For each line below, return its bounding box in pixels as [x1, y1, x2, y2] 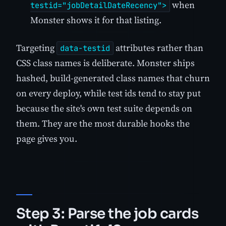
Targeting [16, 41, 56, 54]
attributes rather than [114, 41, 203, 54]
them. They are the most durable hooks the [16, 117, 190, 130]
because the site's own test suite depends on [16, 101, 192, 115]
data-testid [60, 42, 110, 53]
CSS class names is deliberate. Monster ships [16, 56, 195, 69]
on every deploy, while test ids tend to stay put [16, 86, 201, 99]
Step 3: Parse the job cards [16, 204, 199, 222]
